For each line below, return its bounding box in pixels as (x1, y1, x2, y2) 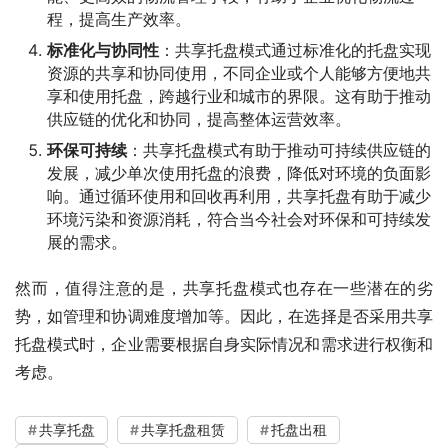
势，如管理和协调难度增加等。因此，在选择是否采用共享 (15, 305, 433, 326)
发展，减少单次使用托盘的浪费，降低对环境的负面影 (47, 162, 431, 183)
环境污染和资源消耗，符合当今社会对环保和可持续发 (47, 208, 431, 229)
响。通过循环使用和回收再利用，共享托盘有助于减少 (47, 185, 431, 206)
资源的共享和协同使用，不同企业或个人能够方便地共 (47, 62, 431, 83)
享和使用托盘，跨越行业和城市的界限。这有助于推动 (47, 85, 431, 106)
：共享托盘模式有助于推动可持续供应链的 (127, 139, 431, 160)
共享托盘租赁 (141, 420, 225, 438)
